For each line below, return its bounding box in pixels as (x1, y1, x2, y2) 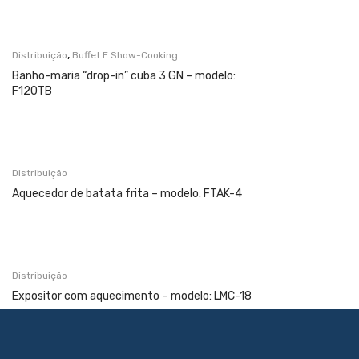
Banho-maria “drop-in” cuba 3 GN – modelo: (12, 68, 236, 83)
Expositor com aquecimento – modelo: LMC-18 (12, 288, 252, 303)
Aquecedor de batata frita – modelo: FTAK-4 (12, 186, 242, 200)
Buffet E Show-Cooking (72, 49, 178, 61)
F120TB (12, 83, 52, 98)
